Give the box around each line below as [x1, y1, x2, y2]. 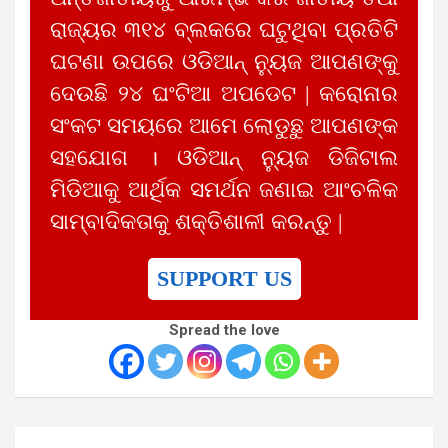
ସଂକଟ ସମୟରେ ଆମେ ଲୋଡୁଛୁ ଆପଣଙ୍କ [50, 113, 398, 138]
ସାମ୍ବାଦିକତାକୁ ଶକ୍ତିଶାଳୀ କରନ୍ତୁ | [50, 209, 342, 234]
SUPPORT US [156, 266, 292, 291]
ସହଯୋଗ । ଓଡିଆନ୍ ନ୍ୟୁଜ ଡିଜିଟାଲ [50, 145, 398, 170]
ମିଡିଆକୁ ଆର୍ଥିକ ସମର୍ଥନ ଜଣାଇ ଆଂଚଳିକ [50, 177, 398, 202]
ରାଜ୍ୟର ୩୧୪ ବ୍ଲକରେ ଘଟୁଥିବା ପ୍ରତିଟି [50, 17, 398, 42]
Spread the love [168, 320, 280, 339]
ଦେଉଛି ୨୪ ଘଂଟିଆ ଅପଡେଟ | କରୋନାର [50, 81, 398, 106]
